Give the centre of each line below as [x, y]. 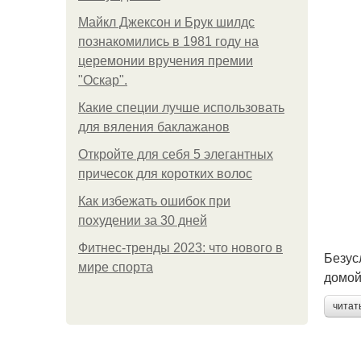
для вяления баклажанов [154, 127]
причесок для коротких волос [165, 174]
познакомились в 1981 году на [168, 41]
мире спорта [116, 267]
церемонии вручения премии [166, 61]
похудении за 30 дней [143, 220]
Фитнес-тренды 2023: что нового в [180, 248]
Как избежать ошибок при [154, 201]
